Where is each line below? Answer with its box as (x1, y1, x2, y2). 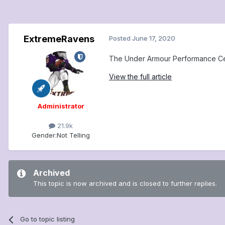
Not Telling (57, 131, 90, 140)
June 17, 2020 (132, 34, 175, 43)
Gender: (32, 131, 57, 140)
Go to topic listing (20, 215, 75, 223)
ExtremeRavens (23, 34, 94, 45)
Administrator (37, 102, 84, 110)
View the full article (109, 72, 172, 81)
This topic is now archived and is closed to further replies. (33, 179, 217, 188)
